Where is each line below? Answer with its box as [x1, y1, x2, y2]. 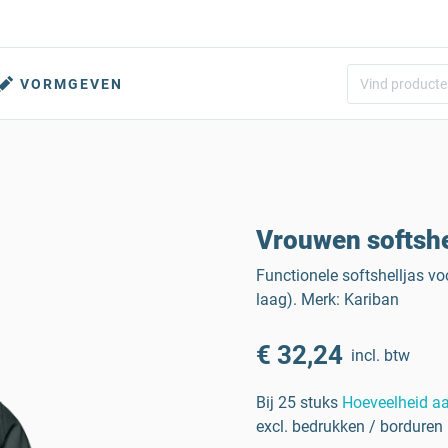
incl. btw [351, 345, 410, 365]
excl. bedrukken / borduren [256, 417, 443, 436]
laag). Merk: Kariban [256, 290, 399, 309]
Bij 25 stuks [256, 393, 338, 412]
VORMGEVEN [20, 76, 123, 92]
